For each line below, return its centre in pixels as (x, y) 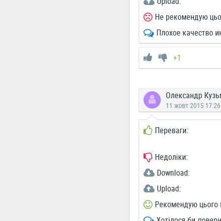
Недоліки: (171, 157)
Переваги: (171, 130)
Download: (173, 173)
